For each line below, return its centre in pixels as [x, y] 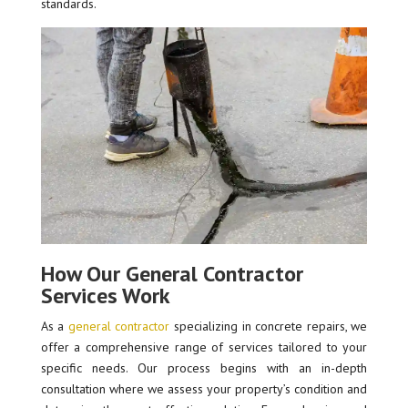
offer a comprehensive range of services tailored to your [204, 347]
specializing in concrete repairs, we [269, 326]
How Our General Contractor [172, 274]
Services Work [105, 296]
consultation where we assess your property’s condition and [204, 389]
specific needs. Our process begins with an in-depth [204, 368]
